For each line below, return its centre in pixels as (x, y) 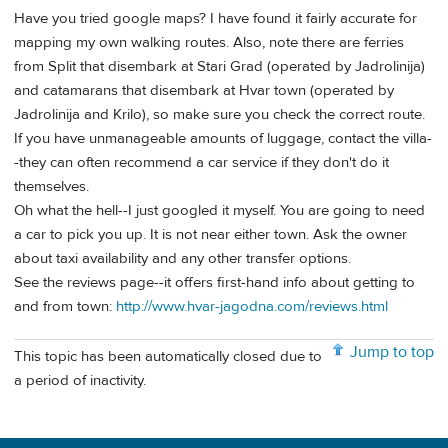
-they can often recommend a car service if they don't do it (201, 162)
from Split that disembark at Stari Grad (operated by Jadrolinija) (219, 66)
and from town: (65, 306)
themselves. (51, 186)
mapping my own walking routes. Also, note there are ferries (209, 42)
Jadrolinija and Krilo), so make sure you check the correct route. (219, 114)
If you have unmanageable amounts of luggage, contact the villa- (223, 138)
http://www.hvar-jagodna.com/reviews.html (252, 306)
